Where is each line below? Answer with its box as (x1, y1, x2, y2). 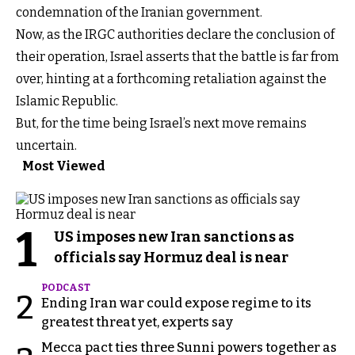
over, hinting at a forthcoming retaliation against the (16, 71, 326, 86)
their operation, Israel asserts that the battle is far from (16, 48, 339, 64)
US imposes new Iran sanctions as (54, 227, 294, 246)
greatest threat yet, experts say (41, 314, 233, 330)
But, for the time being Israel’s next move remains (16, 115, 307, 131)
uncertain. (16, 137, 77, 153)
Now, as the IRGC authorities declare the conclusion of (16, 26, 334, 42)
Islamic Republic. (16, 93, 118, 109)
